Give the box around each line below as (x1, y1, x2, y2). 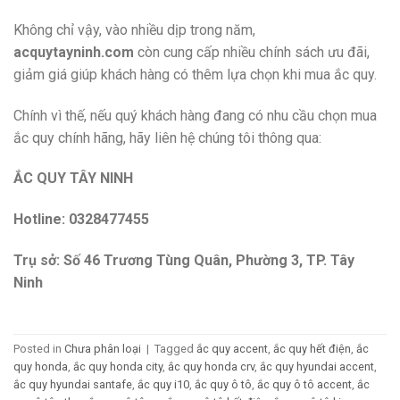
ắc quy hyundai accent (260, 360, 374, 374)
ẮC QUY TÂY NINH (13, 170, 133, 187)
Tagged (154, 342, 196, 356)
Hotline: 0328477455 (13, 211, 149, 229)
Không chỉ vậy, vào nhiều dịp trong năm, (13, 21, 255, 38)
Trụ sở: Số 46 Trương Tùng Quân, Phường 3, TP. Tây (13, 251, 354, 269)
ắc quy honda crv (168, 360, 254, 374)
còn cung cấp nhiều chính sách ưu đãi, (134, 43, 370, 61)
